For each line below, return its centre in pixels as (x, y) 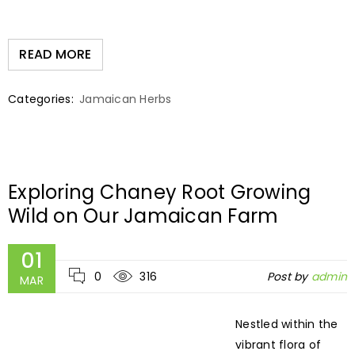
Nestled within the (287, 324)
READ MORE (55, 55)
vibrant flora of (278, 345)
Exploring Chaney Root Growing (160, 193)
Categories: (41, 99)
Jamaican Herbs (126, 99)
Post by (289, 277)
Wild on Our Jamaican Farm (143, 216)
